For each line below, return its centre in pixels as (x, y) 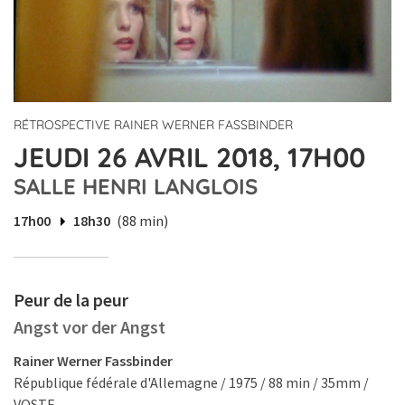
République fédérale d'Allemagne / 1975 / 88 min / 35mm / (191, 383)
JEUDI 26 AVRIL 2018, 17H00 (189, 158)
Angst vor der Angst (89, 327)
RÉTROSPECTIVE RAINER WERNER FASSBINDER (153, 125)
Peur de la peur (71, 300)
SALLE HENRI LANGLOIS (136, 187)
